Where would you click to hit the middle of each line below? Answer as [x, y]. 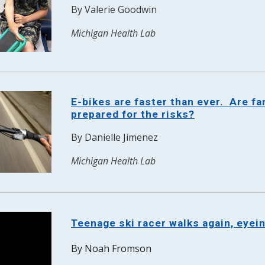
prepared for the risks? [132, 114]
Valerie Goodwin [120, 9]
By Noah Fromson [111, 248]
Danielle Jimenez [121, 137]
